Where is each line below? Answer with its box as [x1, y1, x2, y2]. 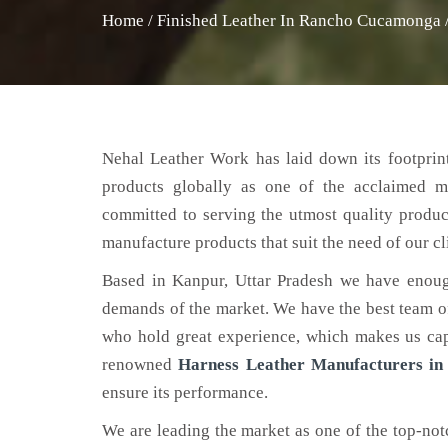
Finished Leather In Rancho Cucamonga [157, 11, 441, 30]
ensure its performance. [102, 383, 268, 402]
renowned [102, 355, 179, 374]
